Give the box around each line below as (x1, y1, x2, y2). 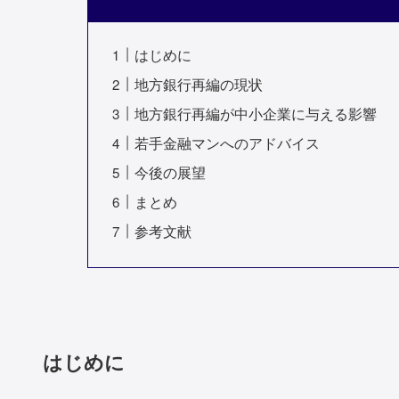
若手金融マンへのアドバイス (134, 133, 321, 154)
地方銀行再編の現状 (134, 74, 264, 95)
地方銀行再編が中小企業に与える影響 (134, 103, 378, 125)
